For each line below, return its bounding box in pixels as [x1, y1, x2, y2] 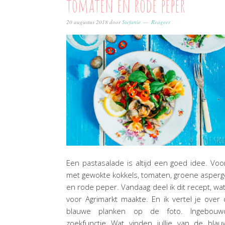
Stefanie [122, 18, 141, 26]
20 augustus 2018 [66, 18, 108, 26]
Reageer [151, 18, 170, 26]
